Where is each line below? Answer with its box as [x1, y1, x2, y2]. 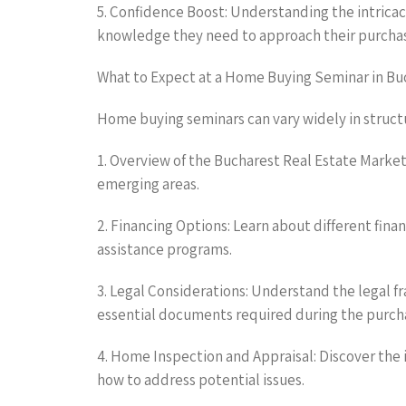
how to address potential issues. [97, 369, 304, 390]
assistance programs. [97, 238, 232, 259]
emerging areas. [97, 173, 199, 194]
